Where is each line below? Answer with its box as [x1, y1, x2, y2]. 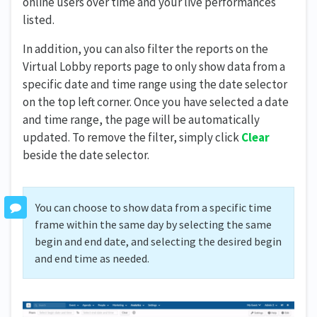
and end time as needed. [35, 250, 149, 265]
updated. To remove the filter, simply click [23, 129, 241, 145]
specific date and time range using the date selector [23, 76, 287, 92]
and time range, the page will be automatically [23, 111, 260, 127]
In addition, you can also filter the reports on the [23, 40, 268, 57]
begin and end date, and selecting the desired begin [35, 234, 282, 248]
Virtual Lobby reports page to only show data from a [23, 58, 285, 74]
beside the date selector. [23, 146, 149, 163]
